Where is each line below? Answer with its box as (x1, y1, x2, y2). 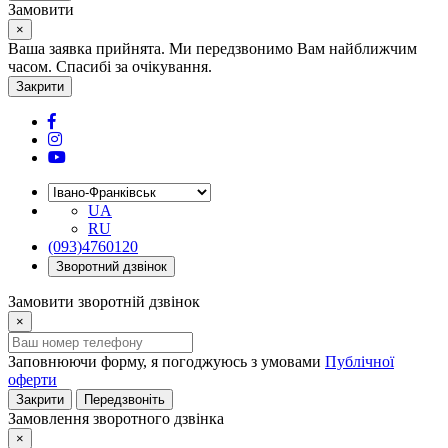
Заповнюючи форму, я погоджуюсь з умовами (8, 353, 325, 370)
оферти (8, 371, 57, 388)
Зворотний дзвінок (56, 259, 167, 274)
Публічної (325, 353, 394, 370)
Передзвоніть (84, 392, 165, 407)
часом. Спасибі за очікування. (8, 58, 212, 75)
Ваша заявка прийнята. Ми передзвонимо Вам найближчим (8, 40, 417, 57)
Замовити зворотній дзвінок (8, 293, 200, 310)
